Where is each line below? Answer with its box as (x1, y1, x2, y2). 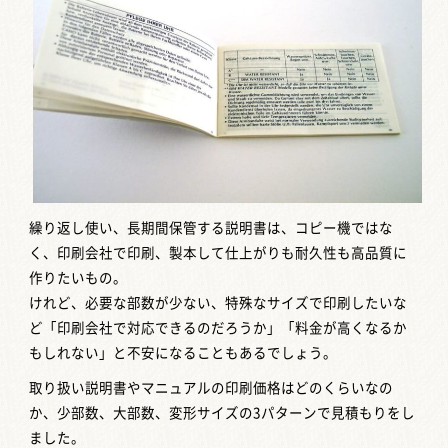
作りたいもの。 (29, 271, 128, 286)
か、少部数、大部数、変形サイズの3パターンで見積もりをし (29, 406, 416, 421)
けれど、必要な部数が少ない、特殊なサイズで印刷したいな (29, 296, 408, 311)
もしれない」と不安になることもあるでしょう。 (29, 346, 338, 361)
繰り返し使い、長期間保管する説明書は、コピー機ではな (29, 221, 394, 236)
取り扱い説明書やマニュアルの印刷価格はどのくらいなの (29, 381, 394, 396)
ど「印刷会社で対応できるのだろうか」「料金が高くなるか (29, 321, 408, 336)
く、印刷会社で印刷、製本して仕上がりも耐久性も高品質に (29, 246, 408, 261)
